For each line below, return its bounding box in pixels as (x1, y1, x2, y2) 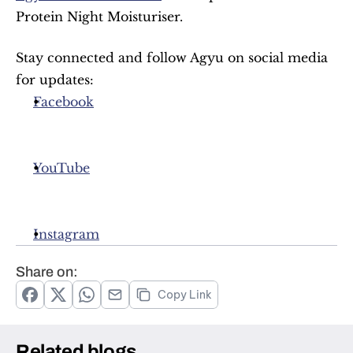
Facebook (33, 94, 94, 110)
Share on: (16, 264, 78, 280)
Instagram (33, 226, 99, 242)
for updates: (16, 72, 94, 87)
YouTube (33, 160, 90, 176)
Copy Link (158, 288, 212, 302)
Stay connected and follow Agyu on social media (16, 50, 328, 65)
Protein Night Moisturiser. (16, 9, 183, 24)
